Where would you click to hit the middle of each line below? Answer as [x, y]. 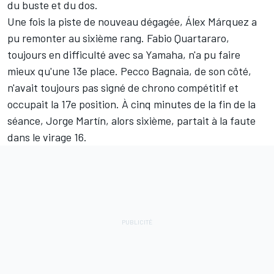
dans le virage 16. [47, 137]
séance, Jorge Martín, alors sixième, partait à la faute [131, 120]
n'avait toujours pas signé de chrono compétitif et [123, 87]
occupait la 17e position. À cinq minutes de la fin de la [131, 104]
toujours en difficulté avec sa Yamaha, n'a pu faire [124, 54]
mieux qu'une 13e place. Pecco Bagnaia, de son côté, [129, 71]
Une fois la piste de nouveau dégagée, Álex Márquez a [132, 21]
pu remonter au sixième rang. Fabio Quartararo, [118, 38]
